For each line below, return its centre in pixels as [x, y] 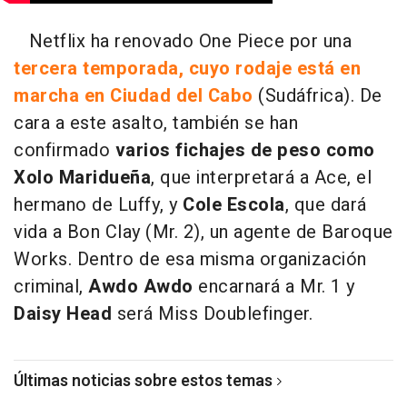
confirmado [65, 150]
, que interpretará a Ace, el [261, 177]
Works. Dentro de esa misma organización [190, 259]
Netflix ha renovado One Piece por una [183, 41]
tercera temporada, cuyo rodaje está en [187, 68]
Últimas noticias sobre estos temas [143, 381]
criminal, [51, 286]
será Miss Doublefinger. [212, 313]
